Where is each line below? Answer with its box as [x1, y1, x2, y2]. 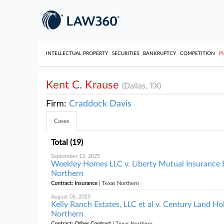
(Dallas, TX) [122, 82, 161, 90]
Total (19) [51, 138, 83, 146]
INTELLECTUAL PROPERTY [46, 51, 108, 56]
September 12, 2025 [51, 153, 100, 159]
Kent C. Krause [46, 79, 122, 90]
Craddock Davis [69, 99, 131, 108]
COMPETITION [180, 51, 215, 56]
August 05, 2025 [51, 194, 90, 199]
